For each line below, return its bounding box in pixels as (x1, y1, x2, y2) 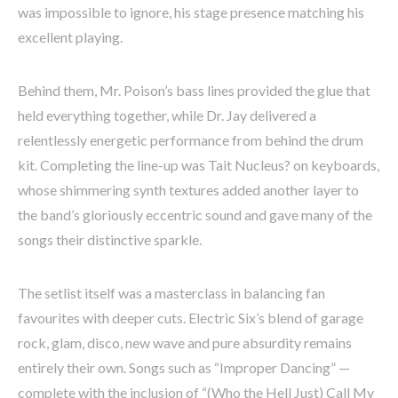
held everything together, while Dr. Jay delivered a (18, 107, 316, 124)
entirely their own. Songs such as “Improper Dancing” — (18, 359, 350, 377)
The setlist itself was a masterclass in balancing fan (18, 284, 325, 302)
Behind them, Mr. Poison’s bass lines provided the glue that (18, 82, 370, 99)
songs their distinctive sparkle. (18, 231, 202, 249)
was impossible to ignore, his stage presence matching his (18, 4, 364, 21)
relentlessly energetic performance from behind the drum (18, 131, 363, 149)
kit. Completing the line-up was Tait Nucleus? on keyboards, (18, 156, 379, 174)
